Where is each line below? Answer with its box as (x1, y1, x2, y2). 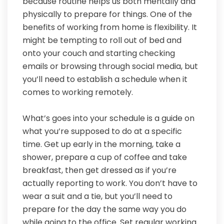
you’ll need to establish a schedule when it (22, 73, 187, 85)
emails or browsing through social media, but (22, 60, 198, 72)
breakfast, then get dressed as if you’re (22, 164, 176, 176)
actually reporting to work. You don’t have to (22, 177, 197, 189)
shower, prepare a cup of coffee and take (22, 151, 187, 163)
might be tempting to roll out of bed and (22, 34, 181, 46)
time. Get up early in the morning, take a (22, 138, 180, 150)
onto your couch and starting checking (22, 47, 175, 59)
